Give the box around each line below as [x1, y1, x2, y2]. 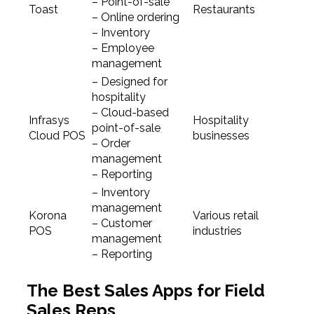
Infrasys [28, 114, 69, 128]
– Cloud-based [91, 106, 169, 120]
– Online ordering [91, 11, 179, 25]
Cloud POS [28, 129, 86, 143]
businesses [192, 129, 250, 143]
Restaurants [192, 3, 255, 17]
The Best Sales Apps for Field [26, 280, 265, 301]
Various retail [192, 209, 259, 223]
